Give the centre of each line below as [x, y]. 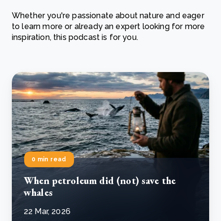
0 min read [49, 159]
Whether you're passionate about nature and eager [108, 16]
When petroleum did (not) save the [100, 181]
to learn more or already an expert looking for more [109, 26]
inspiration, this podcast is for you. [76, 37]
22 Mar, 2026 [47, 211]
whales [38, 192]
